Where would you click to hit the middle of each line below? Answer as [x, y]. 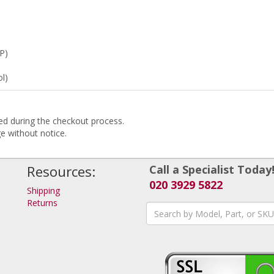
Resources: [61, 172]
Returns [42, 203]
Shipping [43, 191]
